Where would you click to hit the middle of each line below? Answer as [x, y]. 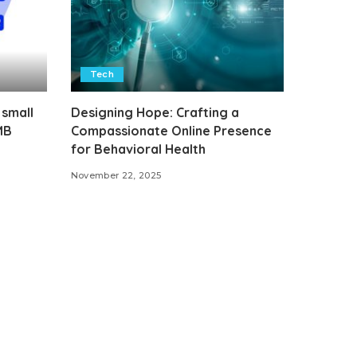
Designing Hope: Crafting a [155, 112]
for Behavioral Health [138, 149]
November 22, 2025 [116, 175]
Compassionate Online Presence [171, 130]
